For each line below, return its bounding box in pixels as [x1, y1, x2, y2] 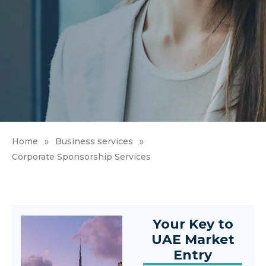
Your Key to [152, 216, 233, 232]
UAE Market [151, 231, 235, 248]
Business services [55, 136, 133, 147]
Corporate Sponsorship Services [12, 151, 151, 162]
